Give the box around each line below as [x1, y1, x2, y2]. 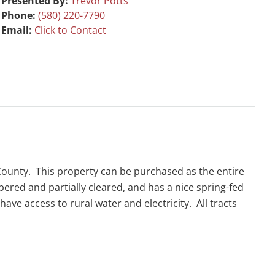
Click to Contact [34, 23, 107, 37]
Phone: [1, 8, 39, 22]
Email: [1, 23, 35, 37]
